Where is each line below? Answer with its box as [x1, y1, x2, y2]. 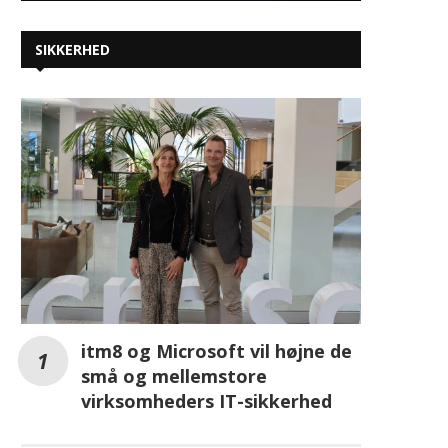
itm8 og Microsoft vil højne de [81, 339, 352, 364]
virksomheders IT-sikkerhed [81, 389, 332, 414]
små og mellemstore [81, 364, 267, 389]
